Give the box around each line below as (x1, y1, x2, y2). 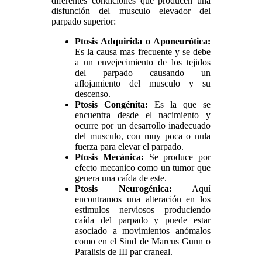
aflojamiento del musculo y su (75, 78, 211, 88)
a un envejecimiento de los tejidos (75, 57, 211, 67)
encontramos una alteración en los (75, 194, 211, 204)
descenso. (75, 88, 111, 99)
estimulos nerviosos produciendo (75, 204, 211, 215)
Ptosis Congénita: (75, 99, 149, 109)
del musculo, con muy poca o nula (75, 130, 211, 141)
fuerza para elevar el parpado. (75, 141, 184, 151)
